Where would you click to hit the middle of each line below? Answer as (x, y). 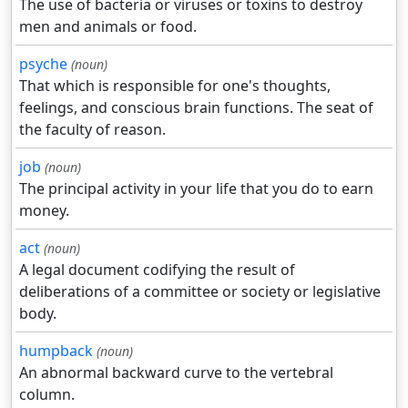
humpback (56, 351)
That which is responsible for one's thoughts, (175, 86)
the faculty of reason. (92, 130)
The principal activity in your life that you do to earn (196, 189)
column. (47, 395)
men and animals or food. (108, 27)
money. (44, 211)
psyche (43, 64)
